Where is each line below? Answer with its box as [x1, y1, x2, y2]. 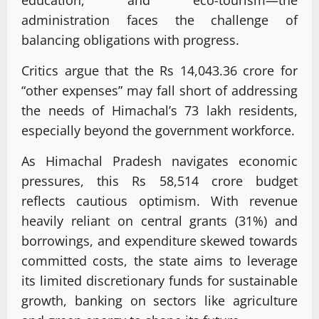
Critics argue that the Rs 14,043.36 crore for [21, 61, 298, 79]
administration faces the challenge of [21, 11, 298, 28]
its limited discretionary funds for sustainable [21, 271, 298, 289]
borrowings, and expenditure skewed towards [21, 231, 298, 249]
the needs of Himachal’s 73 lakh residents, [21, 101, 298, 119]
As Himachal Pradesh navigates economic [21, 152, 298, 169]
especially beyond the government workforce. [21, 121, 295, 139]
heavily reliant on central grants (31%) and [21, 211, 298, 229]
